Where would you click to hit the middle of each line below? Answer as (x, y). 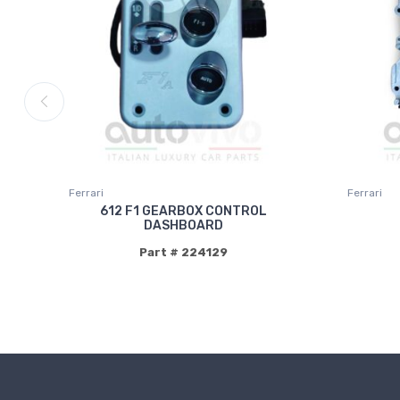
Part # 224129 (183, 253)
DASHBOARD (183, 226)
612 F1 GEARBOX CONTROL (183, 212)
